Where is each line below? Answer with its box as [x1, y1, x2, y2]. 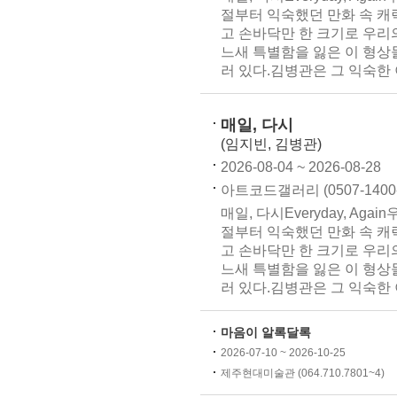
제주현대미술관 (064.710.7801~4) [221, 367, 385, 379]
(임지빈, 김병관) [221, 136, 322, 152]
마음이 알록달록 [221, 325, 311, 339]
